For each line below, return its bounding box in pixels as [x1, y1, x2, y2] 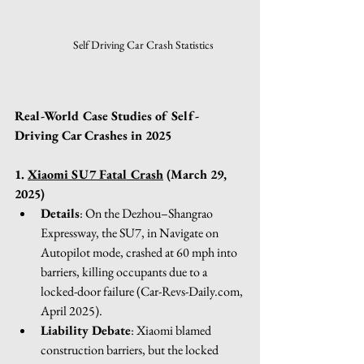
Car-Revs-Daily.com [141, 282, 240, 300]
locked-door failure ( [41, 282, 141, 300]
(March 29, [163, 165, 230, 183]
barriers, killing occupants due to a [41, 262, 210, 280]
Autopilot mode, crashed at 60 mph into [41, 243, 240, 261]
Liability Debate [41, 321, 131, 339]
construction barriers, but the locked [41, 340, 221, 358]
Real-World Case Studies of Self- [15, 106, 199, 124]
